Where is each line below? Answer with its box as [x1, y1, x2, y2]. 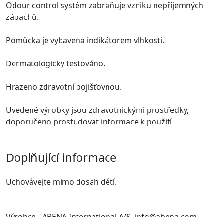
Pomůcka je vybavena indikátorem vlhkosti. [6, 34, 164, 46]
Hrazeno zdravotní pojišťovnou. [6, 81, 122, 92]
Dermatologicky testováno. [6, 58, 105, 69]
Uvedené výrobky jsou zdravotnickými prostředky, [6, 104, 189, 115]
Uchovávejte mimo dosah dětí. [6, 176, 117, 187]
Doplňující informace [6, 149, 116, 165]
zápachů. [6, 11, 39, 22]
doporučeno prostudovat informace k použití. [6, 116, 174, 127]
